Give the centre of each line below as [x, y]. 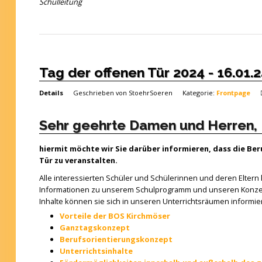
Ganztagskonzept [94, 227]
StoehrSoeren [150, 93]
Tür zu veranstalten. [78, 160]
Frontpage [233, 93]
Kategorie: [199, 93]
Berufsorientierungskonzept [116, 239]
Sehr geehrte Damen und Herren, [148, 125]
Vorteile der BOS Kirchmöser [115, 216]
